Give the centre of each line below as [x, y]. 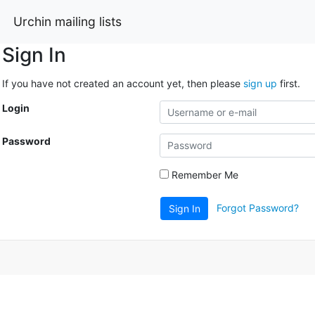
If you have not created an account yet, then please [122, 83]
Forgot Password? [258, 207]
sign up [260, 83]
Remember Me [203, 174]
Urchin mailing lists [67, 21]
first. [288, 83]
